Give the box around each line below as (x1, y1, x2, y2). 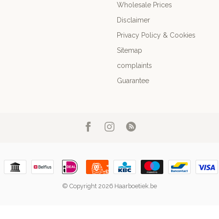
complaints (117, 61, 152, 69)
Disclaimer (117, 16, 150, 24)
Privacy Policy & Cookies (117, 31, 196, 39)
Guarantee (117, 76, 149, 85)
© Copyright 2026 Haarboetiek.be (62, 182, 157, 190)
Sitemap (117, 46, 142, 54)
